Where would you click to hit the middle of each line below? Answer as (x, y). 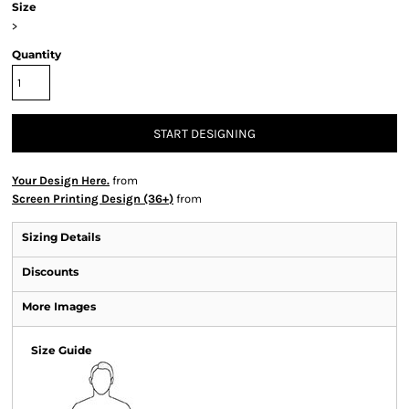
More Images (59, 306)
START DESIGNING (204, 134)
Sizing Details (61, 237)
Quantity (37, 54)
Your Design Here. (61, 180)
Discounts (50, 272)
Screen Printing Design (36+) (93, 199)
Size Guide (62, 350)
